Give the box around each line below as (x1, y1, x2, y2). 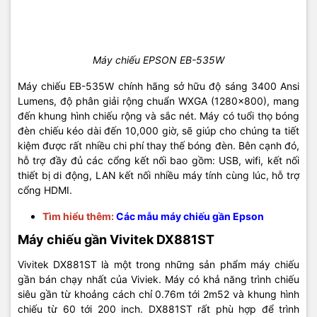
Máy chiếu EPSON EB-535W (93, 53, 224, 66)
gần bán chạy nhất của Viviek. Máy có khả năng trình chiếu (18, 272, 299, 285)
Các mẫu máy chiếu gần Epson (116, 209, 264, 222)
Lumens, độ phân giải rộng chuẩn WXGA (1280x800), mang (18, 94, 299, 107)
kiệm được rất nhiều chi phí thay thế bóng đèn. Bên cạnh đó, (18, 139, 299, 151)
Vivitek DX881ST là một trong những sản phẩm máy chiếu (18, 258, 299, 270)
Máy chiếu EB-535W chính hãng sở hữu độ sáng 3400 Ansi (18, 79, 299, 92)
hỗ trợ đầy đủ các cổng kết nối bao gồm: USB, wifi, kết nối (18, 154, 299, 166)
